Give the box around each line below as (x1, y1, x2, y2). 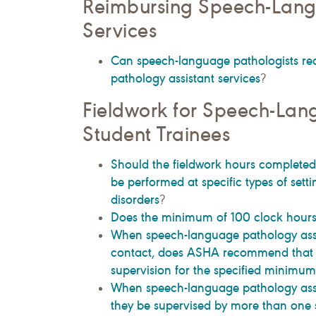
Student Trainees (83, 121, 231, 147)
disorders (111, 191, 159, 207)
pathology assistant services (111, 70, 260, 86)
